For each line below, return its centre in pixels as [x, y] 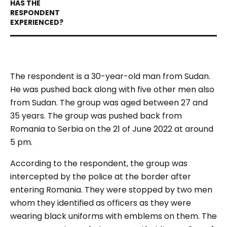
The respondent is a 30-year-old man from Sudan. [110, 76]
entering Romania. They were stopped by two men [111, 190]
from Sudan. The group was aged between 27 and [109, 103]
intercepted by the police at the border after [101, 177]
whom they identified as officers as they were [101, 203]
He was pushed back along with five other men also [112, 89]
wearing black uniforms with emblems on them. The [113, 216]
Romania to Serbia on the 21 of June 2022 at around [112, 129]
